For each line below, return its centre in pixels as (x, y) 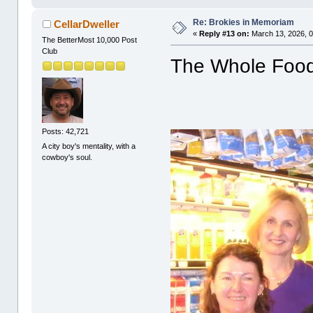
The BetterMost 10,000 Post (90, 40)
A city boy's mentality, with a (89, 146)
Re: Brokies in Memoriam (244, 23)
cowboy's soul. (67, 158)
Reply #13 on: (225, 34)
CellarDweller (86, 24)
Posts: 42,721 (66, 131)
